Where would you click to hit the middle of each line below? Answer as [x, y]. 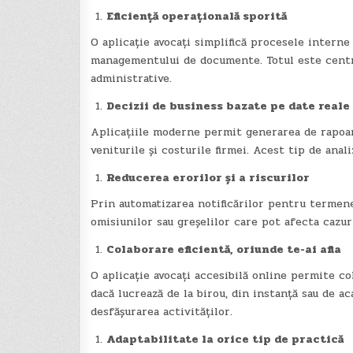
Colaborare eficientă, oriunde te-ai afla [223, 250]
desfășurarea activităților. [161, 312]
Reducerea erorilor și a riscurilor [208, 178]
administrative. [131, 79]
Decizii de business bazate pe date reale [228, 106]
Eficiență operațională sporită [196, 17]
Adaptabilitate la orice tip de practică [225, 340]
